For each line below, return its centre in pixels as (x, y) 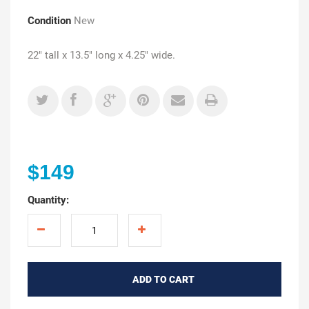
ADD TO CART (163, 279)
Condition (49, 20)
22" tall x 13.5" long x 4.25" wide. (101, 55)
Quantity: (48, 200)
